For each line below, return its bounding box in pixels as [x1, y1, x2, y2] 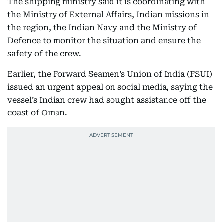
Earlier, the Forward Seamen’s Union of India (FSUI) [7, 69, 212, 79]
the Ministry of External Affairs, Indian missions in [7, 9, 209, 19]
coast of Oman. [7, 108, 67, 117]
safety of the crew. [7, 48, 81, 58]
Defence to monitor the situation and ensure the [7, 35, 201, 45]
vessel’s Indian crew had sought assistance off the [7, 95, 206, 105]
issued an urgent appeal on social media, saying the [7, 82, 213, 92]
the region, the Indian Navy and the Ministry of [7, 22, 197, 32]
